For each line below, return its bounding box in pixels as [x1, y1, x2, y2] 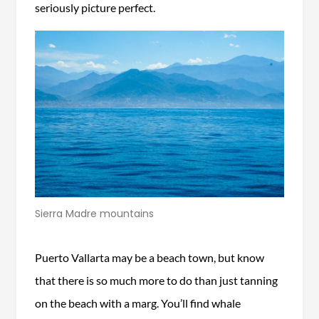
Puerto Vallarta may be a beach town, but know [34, 250, 264, 264]
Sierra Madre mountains [35, 206, 154, 221]
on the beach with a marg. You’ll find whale [34, 296, 241, 310]
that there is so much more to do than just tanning [34, 273, 278, 287]
